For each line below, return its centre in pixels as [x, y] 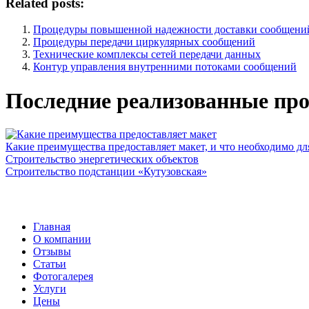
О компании [62, 239]
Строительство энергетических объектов [102, 159]
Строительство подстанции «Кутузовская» [106, 172]
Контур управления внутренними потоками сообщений [165, 67]
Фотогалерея [63, 277]
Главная [52, 227]
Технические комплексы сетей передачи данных [147, 54]
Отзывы [52, 252]
